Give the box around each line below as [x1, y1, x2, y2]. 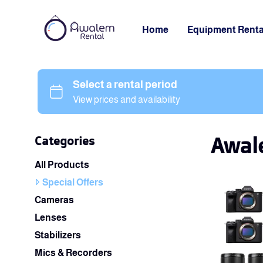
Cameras [35, 195, 74, 205]
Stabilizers [35, 230, 81, 240]
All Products [35, 160, 89, 170]
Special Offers [42, 177, 103, 187]
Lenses [35, 213, 67, 222]
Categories [35, 133, 95, 148]
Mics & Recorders [35, 248, 112, 258]
